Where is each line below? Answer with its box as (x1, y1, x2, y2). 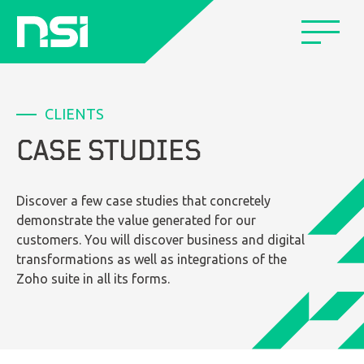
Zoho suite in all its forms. (16, 271, 170, 286)
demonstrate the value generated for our (16, 213, 256, 227)
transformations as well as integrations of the (16, 252, 287, 266)
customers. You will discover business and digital (16, 232, 305, 247)
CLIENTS (45, 106, 104, 122)
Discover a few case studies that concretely (16, 193, 271, 208)
